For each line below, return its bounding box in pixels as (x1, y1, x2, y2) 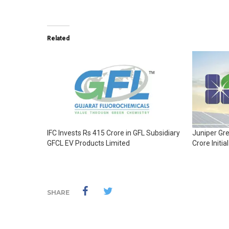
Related (47, 34, 70, 42)
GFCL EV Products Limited (47, 139, 130, 148)
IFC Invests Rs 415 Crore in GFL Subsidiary (47, 129, 180, 138)
